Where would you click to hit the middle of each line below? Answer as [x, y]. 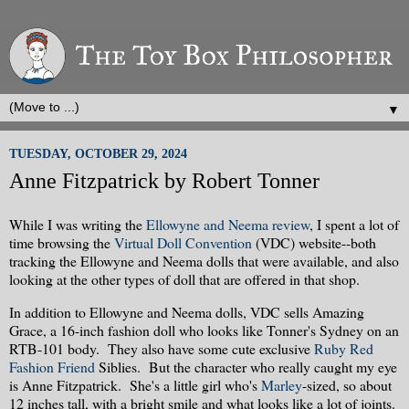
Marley [282, 384]
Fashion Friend [54, 366]
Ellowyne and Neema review [228, 225]
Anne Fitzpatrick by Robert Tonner [164, 181]
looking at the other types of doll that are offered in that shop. [189, 279]
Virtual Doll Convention [183, 243]
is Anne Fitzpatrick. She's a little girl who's [135, 384]
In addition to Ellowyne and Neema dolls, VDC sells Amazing [187, 311]
